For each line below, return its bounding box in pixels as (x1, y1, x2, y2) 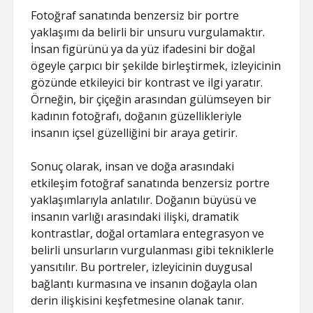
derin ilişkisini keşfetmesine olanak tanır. (31, 292, 245, 308)
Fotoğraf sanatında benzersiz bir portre (31, 7, 240, 23)
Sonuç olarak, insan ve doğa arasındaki (31, 158, 235, 174)
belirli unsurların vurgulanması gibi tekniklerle (31, 242, 275, 258)
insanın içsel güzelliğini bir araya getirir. (31, 124, 238, 140)
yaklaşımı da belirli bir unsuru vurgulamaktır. (31, 24, 265, 40)
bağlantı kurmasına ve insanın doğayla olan (31, 275, 258, 291)
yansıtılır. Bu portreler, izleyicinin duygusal (31, 259, 253, 275)
